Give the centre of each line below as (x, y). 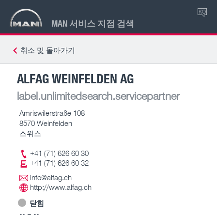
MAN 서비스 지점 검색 (93, 23)
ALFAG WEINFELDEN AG (75, 78)
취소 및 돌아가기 (48, 50)
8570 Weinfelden (46, 123)
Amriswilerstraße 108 (52, 113)
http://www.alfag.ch (61, 187)
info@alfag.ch (51, 177)
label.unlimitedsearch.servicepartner (98, 95)
